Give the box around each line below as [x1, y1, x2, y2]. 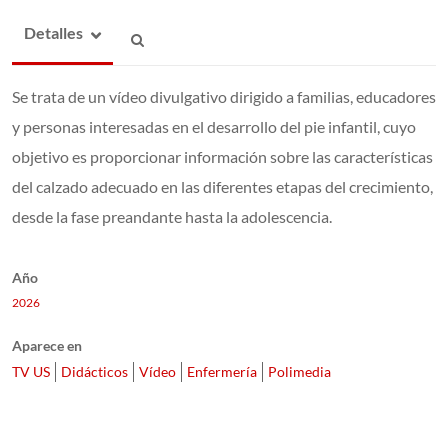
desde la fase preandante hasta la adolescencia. [12, 206, 332, 226]
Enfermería [187, 362, 257, 380]
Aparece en [12, 336, 82, 354]
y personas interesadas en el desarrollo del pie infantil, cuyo [12, 116, 416, 136]
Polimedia [268, 362, 331, 380]
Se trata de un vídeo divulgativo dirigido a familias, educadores [12, 86, 436, 106]
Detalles [24, 22, 83, 42]
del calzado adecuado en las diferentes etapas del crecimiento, [12, 176, 433, 196]
